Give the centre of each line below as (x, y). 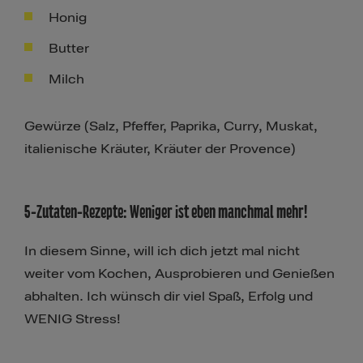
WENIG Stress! (73, 320)
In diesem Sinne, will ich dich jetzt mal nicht (162, 252)
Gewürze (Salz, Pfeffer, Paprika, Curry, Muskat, (171, 127)
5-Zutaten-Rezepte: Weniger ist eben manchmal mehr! (166, 212)
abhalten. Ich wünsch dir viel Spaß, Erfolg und (169, 297)
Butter (69, 49)
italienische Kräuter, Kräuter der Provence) (160, 149)
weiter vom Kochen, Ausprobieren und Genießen (179, 274)
